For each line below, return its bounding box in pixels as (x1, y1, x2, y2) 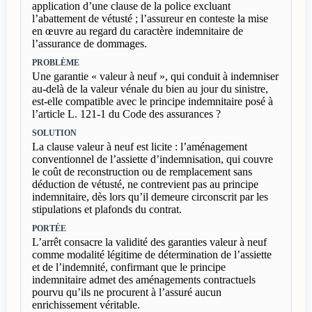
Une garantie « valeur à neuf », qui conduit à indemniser (32, 70, 279, 82)
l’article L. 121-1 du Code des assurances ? (32, 107, 221, 120)
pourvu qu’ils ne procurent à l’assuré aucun (32, 286, 221, 298)
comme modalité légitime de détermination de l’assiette (32, 248, 272, 260)
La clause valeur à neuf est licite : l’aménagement (32, 140, 247, 153)
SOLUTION (32, 127, 77, 138)
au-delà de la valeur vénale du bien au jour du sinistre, (32, 82, 268, 95)
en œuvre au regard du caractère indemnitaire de (32, 24, 243, 37)
